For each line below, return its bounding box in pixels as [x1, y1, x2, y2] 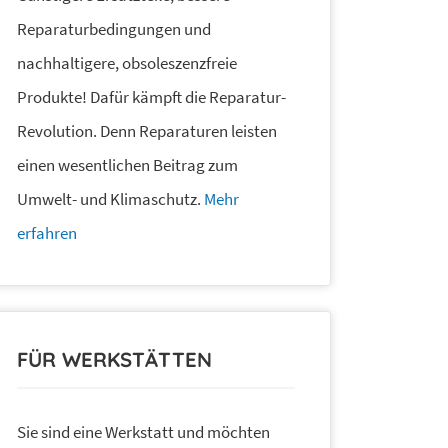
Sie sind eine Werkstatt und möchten [17, 420, 270, 443]
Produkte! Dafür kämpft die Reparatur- [17, 86, 286, 109]
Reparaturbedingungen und [17, 18, 211, 41]
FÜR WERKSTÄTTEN [17, 347, 212, 373]
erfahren [17, 222, 77, 245]
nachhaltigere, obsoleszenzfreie [17, 52, 237, 75]
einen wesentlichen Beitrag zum [17, 154, 238, 177]
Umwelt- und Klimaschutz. [17, 188, 204, 211]
